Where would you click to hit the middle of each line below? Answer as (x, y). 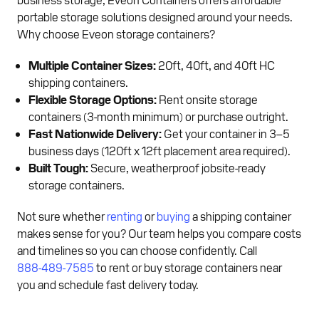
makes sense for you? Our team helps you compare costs (159, 232)
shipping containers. (78, 82)
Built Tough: (58, 167)
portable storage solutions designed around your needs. (155, 16)
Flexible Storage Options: (93, 99)
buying (173, 215)
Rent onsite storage (207, 99)
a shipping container (241, 215)
